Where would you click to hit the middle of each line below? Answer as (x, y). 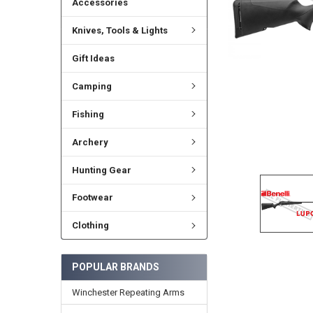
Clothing (90, 226)
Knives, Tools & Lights (119, 30)
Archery (90, 142)
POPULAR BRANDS (115, 267)
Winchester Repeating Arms (128, 292)
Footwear (92, 198)
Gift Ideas (93, 58)
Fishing (88, 114)
